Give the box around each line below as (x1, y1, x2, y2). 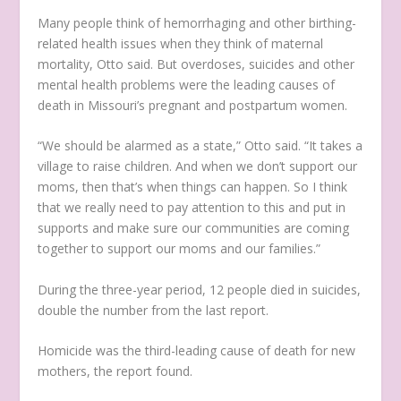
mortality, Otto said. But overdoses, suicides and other (38, 55, 355, 73)
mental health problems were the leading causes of (38, 75, 336, 93)
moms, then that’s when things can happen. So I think (38, 178, 348, 196)
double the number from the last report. (38, 301, 269, 319)
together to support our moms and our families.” (38, 240, 321, 258)
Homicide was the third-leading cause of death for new (38, 342, 356, 360)
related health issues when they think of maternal (38, 34, 324, 52)
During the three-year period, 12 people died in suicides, (38, 280, 362, 298)
